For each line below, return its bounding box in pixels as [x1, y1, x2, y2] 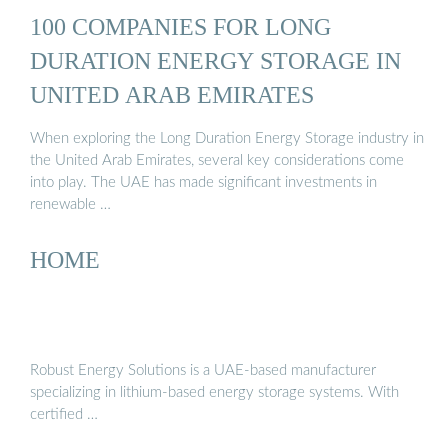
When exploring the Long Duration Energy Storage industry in [30, 130, 424, 146]
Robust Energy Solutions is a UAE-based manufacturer [30, 363, 376, 379]
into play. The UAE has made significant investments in [30, 174, 377, 190]
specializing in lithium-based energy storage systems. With [30, 385, 399, 401]
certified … [30, 407, 98, 423]
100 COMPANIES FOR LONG [30, 13, 331, 41]
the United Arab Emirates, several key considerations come [30, 152, 404, 168]
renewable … [30, 196, 111, 212]
